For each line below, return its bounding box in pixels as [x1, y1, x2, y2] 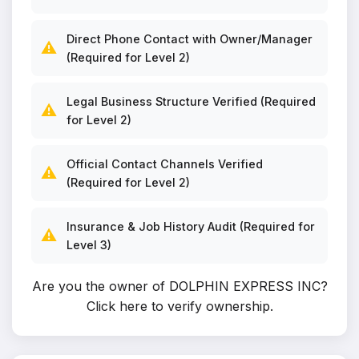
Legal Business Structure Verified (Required [67, 95, 316, 108]
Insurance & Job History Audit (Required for [67, 220, 315, 233]
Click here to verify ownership [86, 298, 270, 314]
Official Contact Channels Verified [67, 157, 263, 171]
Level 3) [67, 238, 111, 252]
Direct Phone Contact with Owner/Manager [67, 32, 313, 46]
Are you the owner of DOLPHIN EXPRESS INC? [31, 278, 328, 294]
